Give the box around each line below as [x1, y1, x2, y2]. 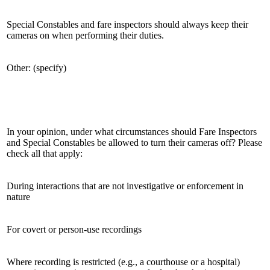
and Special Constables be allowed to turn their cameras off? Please [7, 137, 262, 148]
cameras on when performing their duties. [7, 30, 164, 40]
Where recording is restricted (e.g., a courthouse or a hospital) [7, 256, 240, 267]
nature [7, 191, 30, 202]
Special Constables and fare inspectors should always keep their [7, 19, 248, 30]
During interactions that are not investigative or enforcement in [7, 180, 243, 191]
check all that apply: [7, 148, 83, 159]
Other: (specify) [7, 62, 66, 73]
